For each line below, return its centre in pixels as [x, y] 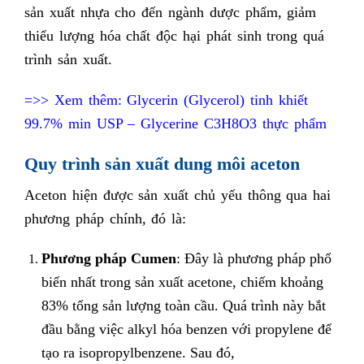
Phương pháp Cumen [108, 259]
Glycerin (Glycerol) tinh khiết [217, 100]
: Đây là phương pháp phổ [253, 259]
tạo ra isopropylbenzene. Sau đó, [138, 353]
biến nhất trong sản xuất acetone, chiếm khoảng [182, 282]
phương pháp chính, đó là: [106, 218]
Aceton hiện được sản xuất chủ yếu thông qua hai [178, 195]
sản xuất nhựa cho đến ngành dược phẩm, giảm [171, 13]
